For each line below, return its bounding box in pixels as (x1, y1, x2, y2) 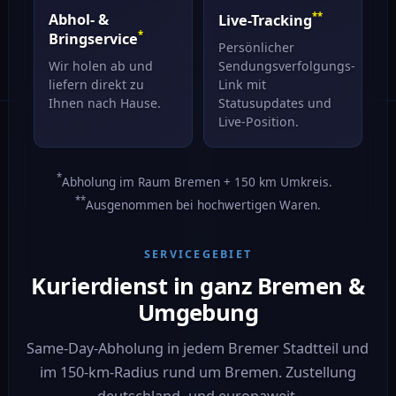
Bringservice (48, 29, 138, 49)
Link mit (217, 75, 266, 93)
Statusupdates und (217, 94, 331, 111)
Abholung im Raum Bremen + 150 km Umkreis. (61, 172, 339, 190)
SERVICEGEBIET (143, 247, 253, 263)
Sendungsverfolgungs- (217, 57, 355, 74)
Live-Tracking (217, 11, 312, 31)
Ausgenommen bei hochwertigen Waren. (85, 195, 321, 213)
